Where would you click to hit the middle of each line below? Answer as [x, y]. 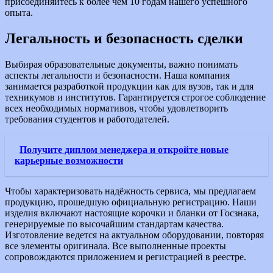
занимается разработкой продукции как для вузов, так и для [129, 86]
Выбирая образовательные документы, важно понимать [121, 64]
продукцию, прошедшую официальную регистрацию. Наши [131, 202]
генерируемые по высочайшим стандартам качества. [114, 224]
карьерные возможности [69, 160]
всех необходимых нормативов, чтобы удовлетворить [116, 108]
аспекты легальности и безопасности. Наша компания [117, 75]
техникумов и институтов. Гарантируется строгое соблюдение [135, 97]
